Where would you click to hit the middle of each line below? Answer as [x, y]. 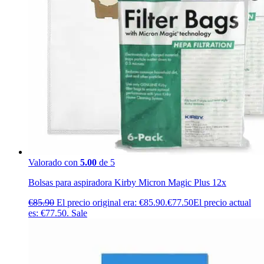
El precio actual [222, 202]
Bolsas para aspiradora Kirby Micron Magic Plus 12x [127, 182]
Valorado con [54, 162]
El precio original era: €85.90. [112, 202]
